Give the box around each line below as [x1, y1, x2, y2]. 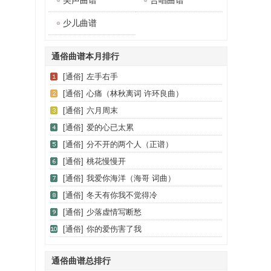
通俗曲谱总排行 [51, 256, 111, 266]
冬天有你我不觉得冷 [87, 191, 157, 200]
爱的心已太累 [87, 123, 134, 132]
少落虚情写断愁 [87, 207, 142, 217]
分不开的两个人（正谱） [87, 140, 173, 149]
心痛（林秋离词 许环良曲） [87, 89, 183, 98]
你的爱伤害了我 [87, 224, 142, 233]
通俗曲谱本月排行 [51, 51, 119, 61]
